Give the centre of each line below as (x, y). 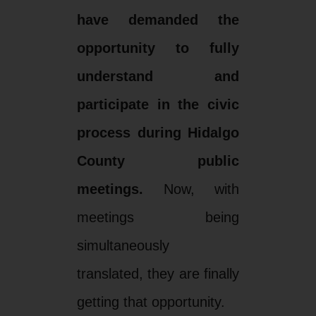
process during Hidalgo (158, 132)
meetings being (158, 217)
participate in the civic (158, 104)
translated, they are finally (158, 273)
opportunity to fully (158, 48)
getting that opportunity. (151, 302)
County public (158, 160)
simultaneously (123, 245)
